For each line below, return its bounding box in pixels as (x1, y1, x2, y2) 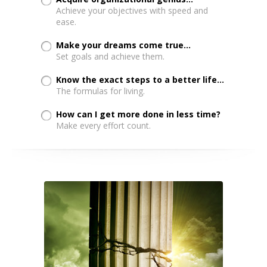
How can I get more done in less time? (56, 108, 221, 120)
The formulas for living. (56, 85, 145, 97)
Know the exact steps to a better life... (56, 73, 225, 85)
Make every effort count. (56, 119, 151, 131)
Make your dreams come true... (56, 39, 191, 51)
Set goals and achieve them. (56, 50, 165, 62)
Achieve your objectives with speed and (56, 4, 209, 16)
